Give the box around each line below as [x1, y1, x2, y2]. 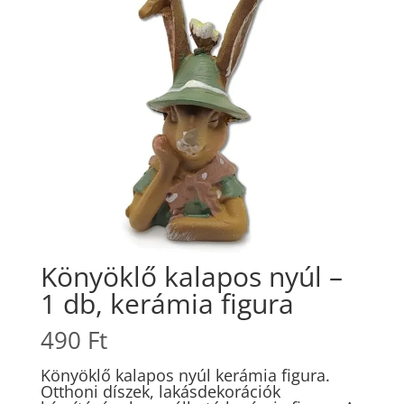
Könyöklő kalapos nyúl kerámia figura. [40, 363, 330, 386]
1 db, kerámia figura [40, 284, 294, 322]
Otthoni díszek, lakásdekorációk [40, 380, 280, 402]
